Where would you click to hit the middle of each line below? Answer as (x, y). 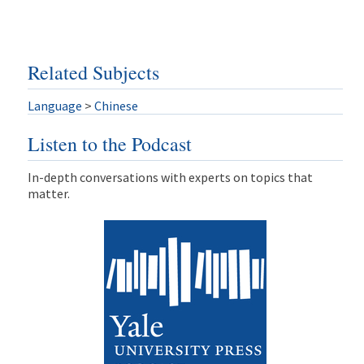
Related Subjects (93, 72)
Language (54, 105)
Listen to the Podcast (109, 144)
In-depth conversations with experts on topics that (170, 178)
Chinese (116, 105)
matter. (48, 194)
